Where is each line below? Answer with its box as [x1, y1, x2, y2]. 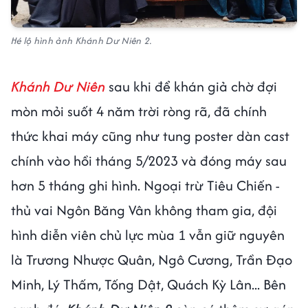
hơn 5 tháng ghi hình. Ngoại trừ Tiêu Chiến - [11, 175, 280, 195]
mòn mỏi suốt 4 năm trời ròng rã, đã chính [11, 100, 267, 121]
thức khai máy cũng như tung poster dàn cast [11, 125, 289, 146]
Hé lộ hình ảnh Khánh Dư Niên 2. [11, 33, 155, 47]
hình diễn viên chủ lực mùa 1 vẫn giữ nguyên [11, 224, 285, 245]
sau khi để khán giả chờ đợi [109, 76, 277, 96]
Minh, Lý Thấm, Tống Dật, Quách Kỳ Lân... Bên [11, 274, 286, 294]
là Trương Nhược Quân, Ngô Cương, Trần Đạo [11, 249, 292, 269]
